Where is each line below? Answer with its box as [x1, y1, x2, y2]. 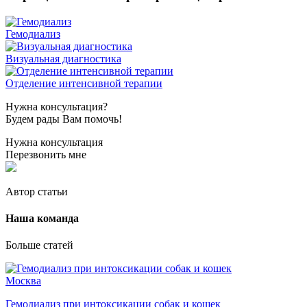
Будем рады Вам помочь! [5, 112, 122, 125]
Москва [5, 275, 41, 287]
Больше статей [5, 239, 73, 251]
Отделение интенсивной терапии [5, 77, 162, 89]
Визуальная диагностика [5, 52, 121, 64]
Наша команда [5, 212, 79, 224]
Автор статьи [5, 185, 68, 197]
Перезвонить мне [5, 148, 86, 160]
